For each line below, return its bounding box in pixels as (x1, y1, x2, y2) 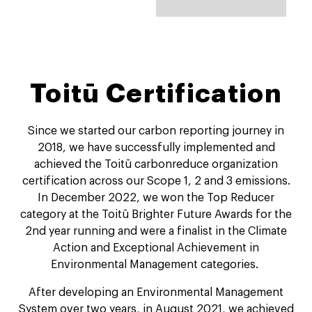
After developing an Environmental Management (29, 286, 283, 298)
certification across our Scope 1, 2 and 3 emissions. (22, 175, 290, 187)
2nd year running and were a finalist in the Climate (25, 225, 287, 237)
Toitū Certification (30, 81, 282, 108)
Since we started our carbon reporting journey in (28, 125, 284, 136)
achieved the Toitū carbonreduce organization (34, 158, 278, 170)
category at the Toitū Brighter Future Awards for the (20, 208, 292, 220)
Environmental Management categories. (51, 258, 261, 270)
